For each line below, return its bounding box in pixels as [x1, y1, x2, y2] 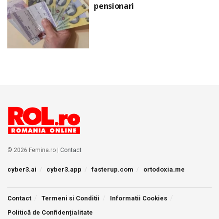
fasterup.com [91, 165, 133, 173]
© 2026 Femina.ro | [7, 146, 60, 153]
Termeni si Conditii [42, 194, 100, 202]
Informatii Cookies [110, 194, 167, 202]
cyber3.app [46, 165, 82, 173]
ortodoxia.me [143, 165, 185, 173]
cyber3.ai [7, 165, 37, 173]
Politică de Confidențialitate [7, 208, 93, 216]
